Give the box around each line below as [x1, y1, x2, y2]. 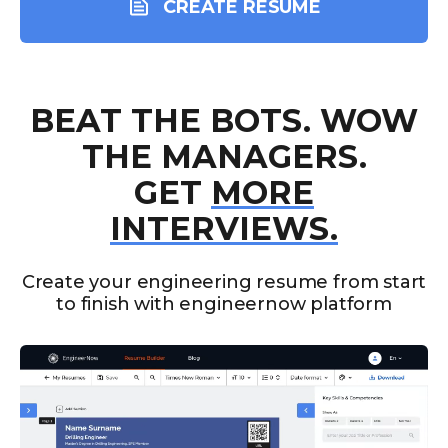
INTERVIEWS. [110, 209, 338, 249]
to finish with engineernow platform [56, 293, 392, 316]
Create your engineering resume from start [21, 271, 427, 294]
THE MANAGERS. [81, 137, 367, 177]
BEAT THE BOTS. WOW [30, 101, 418, 141]
